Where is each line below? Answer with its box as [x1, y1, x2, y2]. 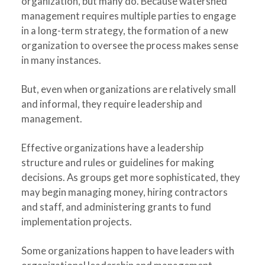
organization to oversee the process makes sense [21, 39, 238, 51]
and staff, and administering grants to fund [21, 201, 211, 213]
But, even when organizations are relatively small [21, 83, 236, 95]
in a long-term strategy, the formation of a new [21, 24, 228, 37]
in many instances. [21, 54, 101, 66]
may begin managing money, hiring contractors [21, 186, 228, 198]
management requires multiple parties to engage [21, 9, 236, 22]
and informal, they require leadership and [21, 98, 202, 110]
